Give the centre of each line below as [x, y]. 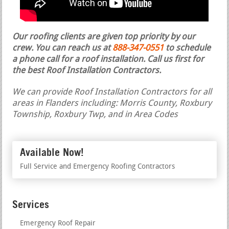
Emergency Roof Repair [58, 224]
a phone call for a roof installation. [80, 60]
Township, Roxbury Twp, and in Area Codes [95, 115]
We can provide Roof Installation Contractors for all [112, 93]
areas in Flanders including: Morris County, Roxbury [112, 104]
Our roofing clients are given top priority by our [104, 37]
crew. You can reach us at [63, 49]
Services [31, 205]
